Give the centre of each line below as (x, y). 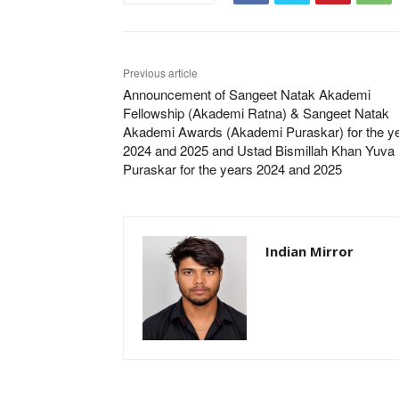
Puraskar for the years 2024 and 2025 (232, 168)
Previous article (160, 72)
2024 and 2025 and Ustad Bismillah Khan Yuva (259, 150)
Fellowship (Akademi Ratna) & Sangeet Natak (256, 112)
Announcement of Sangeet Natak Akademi (247, 94)
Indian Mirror (309, 251)
